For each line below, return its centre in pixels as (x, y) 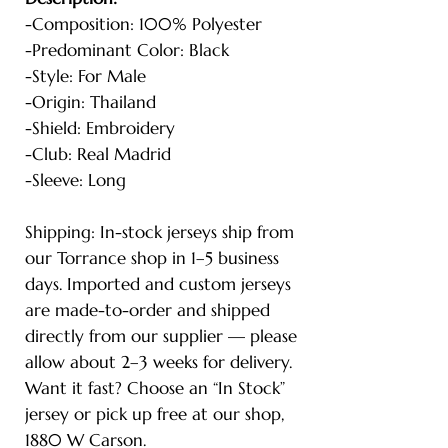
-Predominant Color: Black (127, 49)
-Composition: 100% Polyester (143, 23)
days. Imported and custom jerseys (158, 283)
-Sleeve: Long (75, 179)
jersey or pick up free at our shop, (154, 413)
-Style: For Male (85, 75)
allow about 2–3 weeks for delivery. (158, 361)
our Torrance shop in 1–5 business (152, 257)
